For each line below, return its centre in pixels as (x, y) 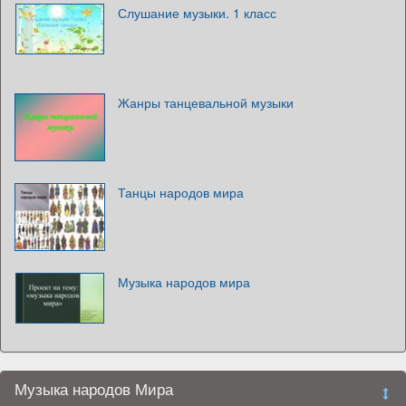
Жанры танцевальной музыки (206, 102)
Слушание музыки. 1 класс (197, 12)
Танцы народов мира (181, 192)
